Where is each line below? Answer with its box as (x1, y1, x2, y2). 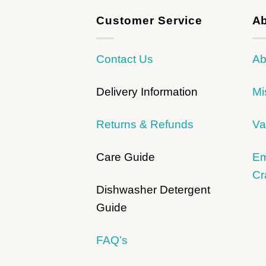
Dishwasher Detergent (96, 183, 210, 196)
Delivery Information (96, 85, 198, 99)
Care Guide (96, 150, 155, 163)
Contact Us (96, 53, 153, 66)
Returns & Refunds (96, 118, 194, 131)
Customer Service (96, 14, 203, 27)
